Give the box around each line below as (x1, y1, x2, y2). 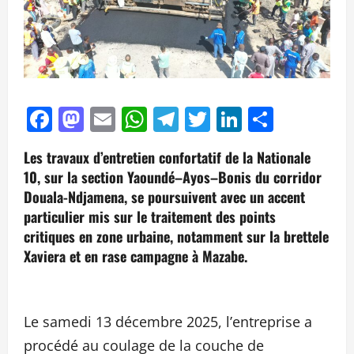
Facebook (52, 101, 165, 136)
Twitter (210, 101, 292, 136)
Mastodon (84, 101, 203, 136)
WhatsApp (147, 101, 269, 136)
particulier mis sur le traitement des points (24, 205, 276, 227)
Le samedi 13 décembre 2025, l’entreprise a (24, 311, 312, 331)
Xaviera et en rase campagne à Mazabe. (24, 245, 247, 266)
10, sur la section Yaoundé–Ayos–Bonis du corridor (24, 166, 322, 187)
